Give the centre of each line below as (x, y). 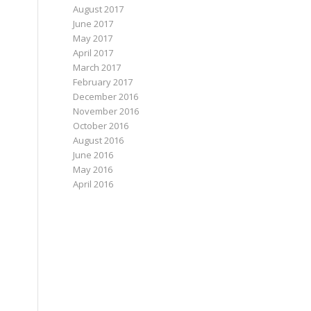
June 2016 (93, 155)
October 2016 (101, 126)
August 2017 (99, 9)
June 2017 (93, 24)
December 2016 (106, 96)
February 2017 (103, 82)
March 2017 (97, 67)
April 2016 (93, 184)
